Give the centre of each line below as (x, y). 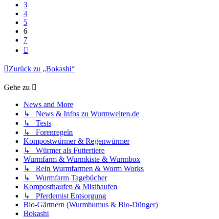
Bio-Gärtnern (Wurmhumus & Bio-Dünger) (91, 204)
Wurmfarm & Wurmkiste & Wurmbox (82, 159)
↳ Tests (37, 123)
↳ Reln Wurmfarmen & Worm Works (84, 168)
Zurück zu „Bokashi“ (42, 68)
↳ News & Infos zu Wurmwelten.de (81, 113)
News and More (48, 104)
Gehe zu (17, 87)
